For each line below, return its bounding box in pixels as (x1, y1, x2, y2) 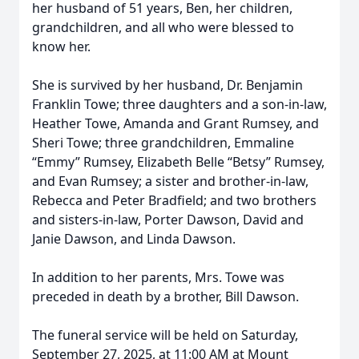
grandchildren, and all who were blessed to (32, 18, 294, 36)
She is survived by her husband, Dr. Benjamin (32, 76, 303, 94)
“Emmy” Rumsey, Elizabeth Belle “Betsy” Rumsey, (32, 153, 325, 171)
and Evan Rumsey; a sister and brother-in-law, (32, 172, 309, 190)
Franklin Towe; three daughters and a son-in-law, (32, 95, 327, 113)
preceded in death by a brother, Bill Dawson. (32, 288, 299, 305)
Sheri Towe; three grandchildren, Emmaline (32, 134, 294, 151)
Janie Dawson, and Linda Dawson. (32, 230, 236, 248)
